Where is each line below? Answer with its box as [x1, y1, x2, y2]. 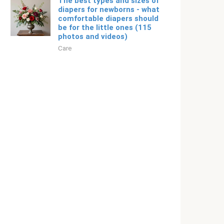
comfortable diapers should [58, 14, 158, 23]
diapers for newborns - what [58, 5, 159, 14]
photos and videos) [58, 32, 127, 41]
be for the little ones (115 [58, 23, 151, 32]
